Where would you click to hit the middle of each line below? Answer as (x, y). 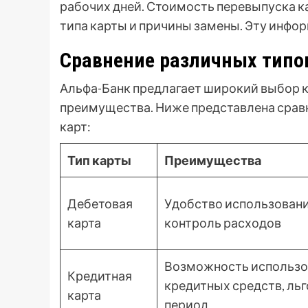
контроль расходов (223, 223)
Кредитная (100, 276)
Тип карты (99, 161)
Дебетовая (100, 204)
